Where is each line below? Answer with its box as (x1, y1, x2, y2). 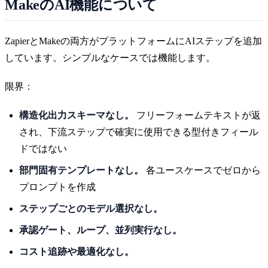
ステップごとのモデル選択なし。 (19, 203, 163, 214)
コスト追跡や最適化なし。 (19, 246, 134, 257)
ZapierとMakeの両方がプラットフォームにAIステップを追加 (5, 35, 262, 46)
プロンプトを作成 (19, 181, 96, 192)
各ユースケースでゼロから (144, 165, 261, 175)
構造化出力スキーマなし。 (19, 109, 134, 120)
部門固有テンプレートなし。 (19, 165, 144, 175)
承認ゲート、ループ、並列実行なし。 (19, 224, 182, 235)
